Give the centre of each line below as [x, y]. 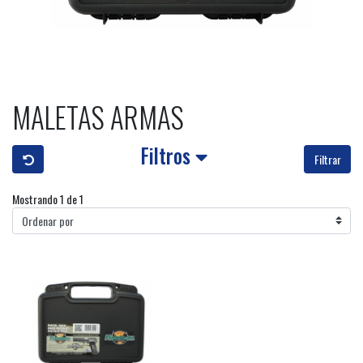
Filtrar [327, 159]
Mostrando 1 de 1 [48, 199]
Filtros [168, 156]
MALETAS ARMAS [98, 117]
